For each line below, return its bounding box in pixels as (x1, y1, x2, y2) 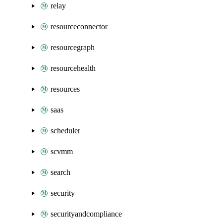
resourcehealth (51, 64, 96, 72)
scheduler (51, 126, 80, 135)
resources (51, 85, 80, 93)
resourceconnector (51, 22, 108, 31)
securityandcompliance (51, 210, 122, 218)
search (51, 168, 70, 176)
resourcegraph (51, 43, 95, 52)
